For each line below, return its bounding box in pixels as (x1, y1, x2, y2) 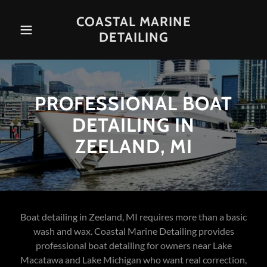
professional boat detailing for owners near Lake (35, 240, 232, 251)
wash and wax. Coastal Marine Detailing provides (33, 225, 234, 237)
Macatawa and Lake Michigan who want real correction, (20, 254, 247, 265)
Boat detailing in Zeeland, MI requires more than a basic (20, 211, 247, 222)
